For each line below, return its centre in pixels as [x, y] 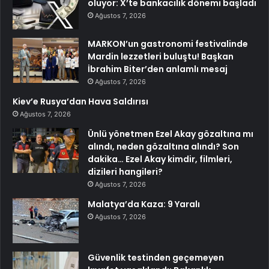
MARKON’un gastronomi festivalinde [168, 44]
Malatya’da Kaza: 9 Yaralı [144, 204]
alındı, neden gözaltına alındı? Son [163, 146]
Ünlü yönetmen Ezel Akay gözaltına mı [171, 134]
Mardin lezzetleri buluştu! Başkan [161, 56]
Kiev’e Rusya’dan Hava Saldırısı [80, 101]
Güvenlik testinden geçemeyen [156, 257]
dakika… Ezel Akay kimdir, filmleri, [160, 159]
